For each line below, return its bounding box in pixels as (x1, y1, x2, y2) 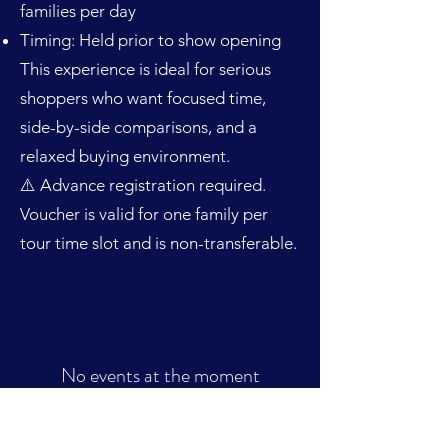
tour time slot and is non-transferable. (20, 232, 297, 253)
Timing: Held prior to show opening (20, 29, 281, 50)
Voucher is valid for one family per (20, 203, 268, 224)
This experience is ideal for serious (20, 58, 271, 79)
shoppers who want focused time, (20, 87, 266, 108)
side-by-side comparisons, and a (20, 116, 257, 137)
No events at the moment (60, 360, 260, 390)
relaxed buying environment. (20, 145, 230, 166)
